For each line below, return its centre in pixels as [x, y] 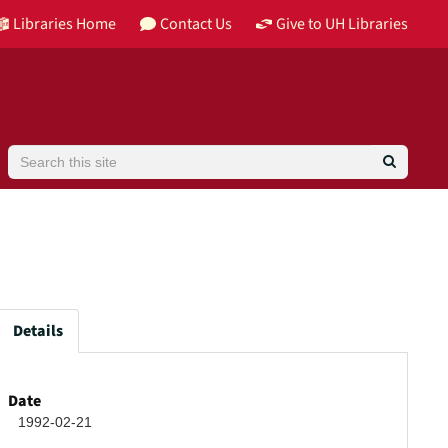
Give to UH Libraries [342, 24]
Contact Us [196, 24]
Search [30, 154]
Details [38, 331]
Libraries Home [64, 24]
